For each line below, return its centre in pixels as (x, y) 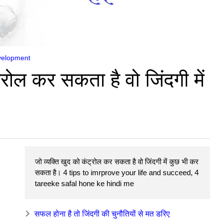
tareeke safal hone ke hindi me (84, 183)
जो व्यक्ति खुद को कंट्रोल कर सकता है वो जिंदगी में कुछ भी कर (117, 161)
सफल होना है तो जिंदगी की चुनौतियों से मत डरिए (102, 214)
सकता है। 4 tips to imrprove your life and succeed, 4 (117, 172)
